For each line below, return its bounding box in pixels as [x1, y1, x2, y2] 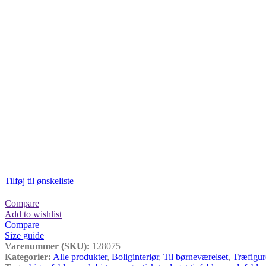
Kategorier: [5, 251, 51, 262]
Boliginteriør [112, 251, 159, 262]
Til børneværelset [163, 251, 228, 262]
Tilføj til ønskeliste [5, 175, 74, 186]
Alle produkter [53, 251, 107, 262]
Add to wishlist [5, 208, 62, 219]
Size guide [5, 230, 44, 240]
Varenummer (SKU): [5, 240, 92, 251]
